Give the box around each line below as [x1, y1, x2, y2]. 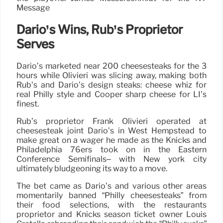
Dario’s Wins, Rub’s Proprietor [16, 22, 183, 37]
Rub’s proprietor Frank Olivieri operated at [16, 116, 207, 126]
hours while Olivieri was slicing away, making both [16, 70, 207, 80]
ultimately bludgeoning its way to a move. [16, 163, 167, 173]
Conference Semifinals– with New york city [16, 154, 207, 164]
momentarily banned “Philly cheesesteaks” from [16, 190, 207, 200]
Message [16, 2, 50, 12]
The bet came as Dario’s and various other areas [16, 181, 207, 191]
